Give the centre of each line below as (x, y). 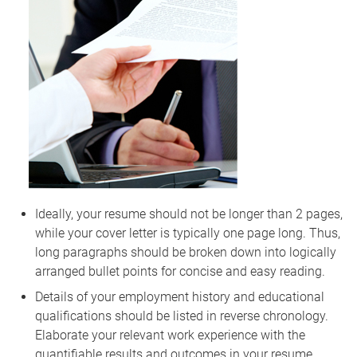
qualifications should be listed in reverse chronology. (182, 316)
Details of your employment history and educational (180, 296)
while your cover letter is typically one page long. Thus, (188, 233)
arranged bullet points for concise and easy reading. (180, 271)
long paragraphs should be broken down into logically (186, 252)
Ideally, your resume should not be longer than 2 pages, (189, 214)
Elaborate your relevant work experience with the (170, 335)
